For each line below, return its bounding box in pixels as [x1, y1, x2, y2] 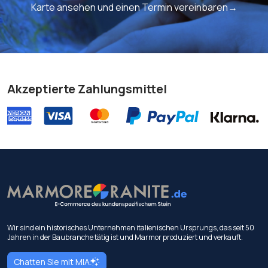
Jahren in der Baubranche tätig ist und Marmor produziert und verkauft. [7, 232, 243, 242]
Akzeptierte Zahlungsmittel [7, 80, 167, 97]
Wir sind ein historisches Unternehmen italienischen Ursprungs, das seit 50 [7, 222, 254, 233]
